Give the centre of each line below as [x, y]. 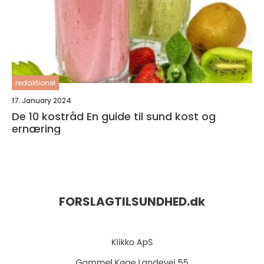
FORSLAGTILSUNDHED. [124, 201]
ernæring [36, 128]
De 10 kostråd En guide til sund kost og [49, 116]
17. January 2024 [42, 100]
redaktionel [35, 82]
